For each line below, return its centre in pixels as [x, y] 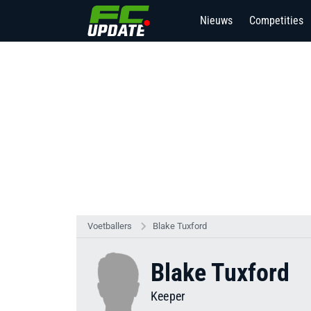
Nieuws [216, 20]
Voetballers [110, 226]
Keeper [168, 296]
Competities [276, 20]
